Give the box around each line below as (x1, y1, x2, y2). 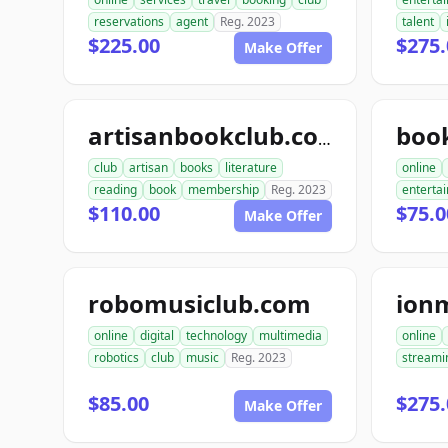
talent (402, 13, 434, 30)
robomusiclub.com (88, 287, 311, 320)
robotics (94, 349, 139, 366)
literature (225, 159, 277, 176)
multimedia (259, 327, 322, 344)
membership (188, 181, 259, 198)
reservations (94, 13, 164, 30)
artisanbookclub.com (318, 128, 331, 150)
